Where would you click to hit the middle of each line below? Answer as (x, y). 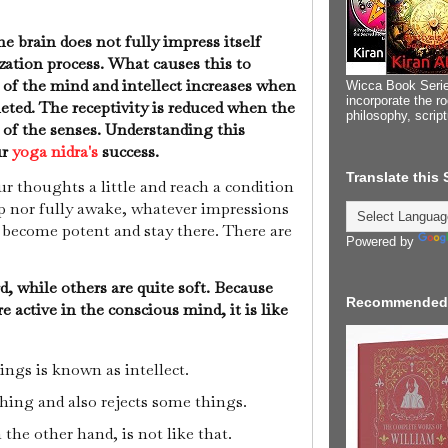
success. (130, 152)
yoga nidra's (55, 152)
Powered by (382, 241)
